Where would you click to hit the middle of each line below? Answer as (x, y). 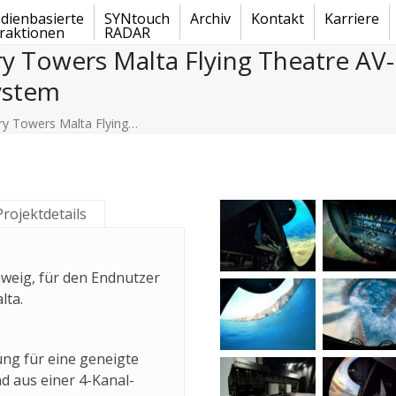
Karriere (352, 19)
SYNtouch (137, 19)
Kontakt (278, 19)
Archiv (210, 19)
